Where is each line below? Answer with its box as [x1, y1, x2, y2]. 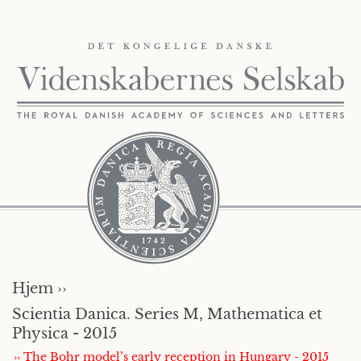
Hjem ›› [12, 280, 67, 297]
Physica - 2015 [12, 325, 117, 342]
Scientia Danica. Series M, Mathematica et [12, 305, 322, 323]
